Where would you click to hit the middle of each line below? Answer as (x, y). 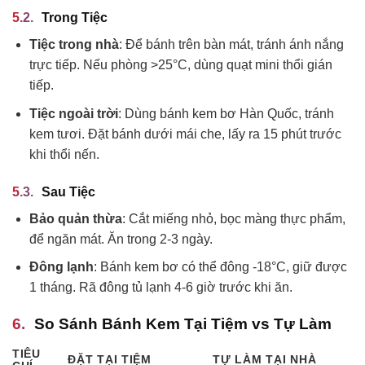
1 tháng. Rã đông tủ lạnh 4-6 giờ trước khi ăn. (161, 288)
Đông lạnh (61, 267)
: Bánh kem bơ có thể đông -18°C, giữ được (220, 267)
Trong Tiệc (75, 18)
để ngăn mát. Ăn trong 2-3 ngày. (121, 239)
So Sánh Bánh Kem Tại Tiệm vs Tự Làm (183, 324)
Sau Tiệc (68, 191)
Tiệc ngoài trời (73, 113)
